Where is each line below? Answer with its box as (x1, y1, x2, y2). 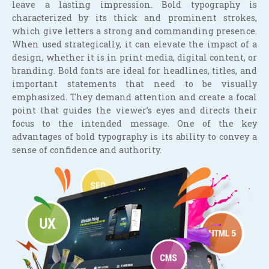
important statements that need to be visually (12, 77, 257, 89)
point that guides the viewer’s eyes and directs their (12, 104, 257, 116)
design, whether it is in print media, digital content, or (12, 51, 257, 63)
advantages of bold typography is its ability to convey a (12, 130, 257, 142)
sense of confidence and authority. (12, 144, 162, 156)
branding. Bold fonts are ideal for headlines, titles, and (12, 64, 257, 76)
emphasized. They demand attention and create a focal (12, 91, 257, 103)
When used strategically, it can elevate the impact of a (12, 38, 257, 50)
